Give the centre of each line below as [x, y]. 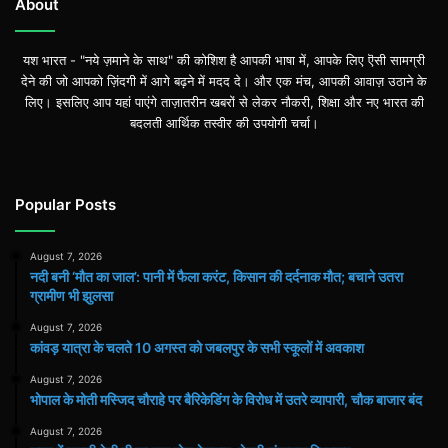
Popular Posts [65, 204]
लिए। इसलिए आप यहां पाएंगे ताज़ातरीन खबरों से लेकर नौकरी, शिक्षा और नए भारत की [224, 101]
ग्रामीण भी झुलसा [71, 295]
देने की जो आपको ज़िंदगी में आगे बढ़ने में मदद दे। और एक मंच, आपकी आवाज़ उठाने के [224, 80]
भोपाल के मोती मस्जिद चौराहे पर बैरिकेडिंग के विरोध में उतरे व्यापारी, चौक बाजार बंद [226, 399]
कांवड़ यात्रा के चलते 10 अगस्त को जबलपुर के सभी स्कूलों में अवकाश [197, 347]
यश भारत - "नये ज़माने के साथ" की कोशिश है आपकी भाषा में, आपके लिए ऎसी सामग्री [224, 59]
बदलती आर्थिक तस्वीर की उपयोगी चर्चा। [224, 122]
